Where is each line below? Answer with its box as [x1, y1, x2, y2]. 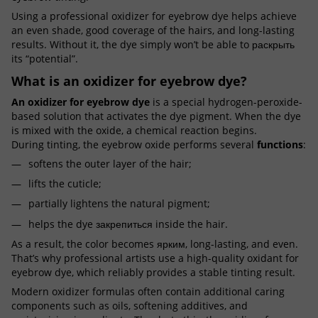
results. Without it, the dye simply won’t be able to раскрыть [11, 38, 295, 51]
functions [257, 137, 303, 151]
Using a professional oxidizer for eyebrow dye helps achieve [11, 9, 297, 23]
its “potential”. [11, 52, 78, 65]
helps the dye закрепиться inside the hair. [28, 216, 228, 231]
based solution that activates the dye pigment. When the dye [11, 109, 301, 123]
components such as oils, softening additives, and [11, 299, 248, 313]
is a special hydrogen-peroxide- [150, 94, 302, 109]
